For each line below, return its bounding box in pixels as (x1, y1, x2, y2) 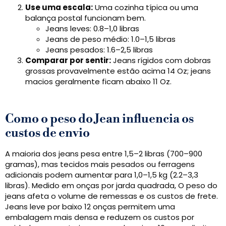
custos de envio (5, 126, 90, 141)
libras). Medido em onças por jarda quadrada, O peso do (5, 180, 217, 191)
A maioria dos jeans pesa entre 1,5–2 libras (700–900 (5, 148, 202, 159)
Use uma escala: (25, 2, 93, 13)
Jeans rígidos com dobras (111, 55, 211, 66)
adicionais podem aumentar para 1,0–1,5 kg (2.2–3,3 (5, 169, 198, 181)
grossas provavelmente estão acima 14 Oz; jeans (25, 66, 211, 77)
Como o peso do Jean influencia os (5, 111, 194, 127)
